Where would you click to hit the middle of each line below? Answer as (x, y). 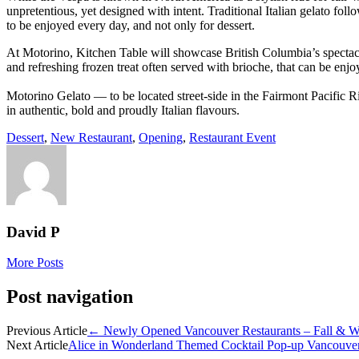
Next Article (37, 345)
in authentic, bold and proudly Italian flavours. (123, 110)
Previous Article (47, 331)
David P (33, 232)
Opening (161, 137)
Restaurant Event (232, 137)
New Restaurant (91, 137)
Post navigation (70, 297)
